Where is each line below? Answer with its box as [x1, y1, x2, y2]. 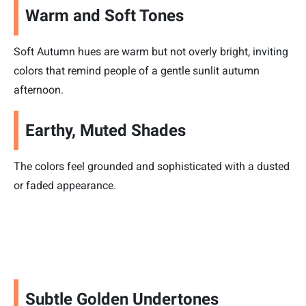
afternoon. [14, 83, 64, 97]
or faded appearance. [14, 179, 116, 193]
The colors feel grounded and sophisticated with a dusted [14, 160, 290, 173]
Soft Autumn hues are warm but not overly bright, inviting [14, 45, 288, 59]
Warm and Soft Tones [25, 6, 184, 26]
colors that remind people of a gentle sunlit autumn [14, 64, 260, 78]
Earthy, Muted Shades [25, 121, 186, 141]
